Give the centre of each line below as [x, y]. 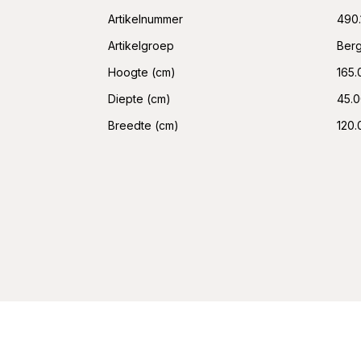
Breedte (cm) [144, 126]
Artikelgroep [141, 46]
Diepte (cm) [140, 99]
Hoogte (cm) [142, 73]
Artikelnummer [146, 19]
